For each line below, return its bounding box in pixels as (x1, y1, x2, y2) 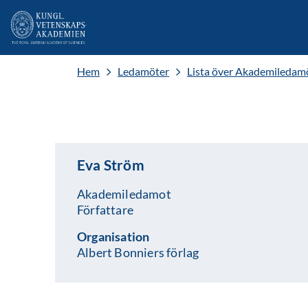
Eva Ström (77, 156, 144, 173)
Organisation (77, 229, 150, 244)
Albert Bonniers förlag (77, 245, 199, 260)
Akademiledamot (77, 186, 171, 201)
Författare (77, 202, 133, 217)
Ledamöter (118, 65, 169, 78)
